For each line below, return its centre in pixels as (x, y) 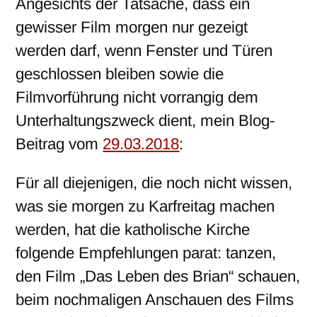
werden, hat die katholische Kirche (133, 230)
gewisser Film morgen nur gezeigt (132, 28)
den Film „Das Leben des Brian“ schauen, (158, 277)
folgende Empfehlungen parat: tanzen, (146, 253)
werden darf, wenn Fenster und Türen (144, 51)
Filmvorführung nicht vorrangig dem (137, 98)
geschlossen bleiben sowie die (120, 74)
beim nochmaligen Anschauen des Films (155, 300)
